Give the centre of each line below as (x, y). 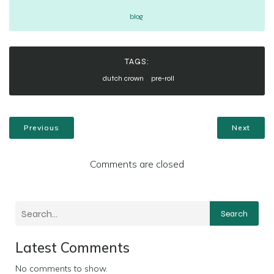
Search (234, 213)
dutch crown (123, 78)
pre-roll (162, 78)
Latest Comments (72, 247)
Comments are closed (137, 164)
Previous (42, 128)
